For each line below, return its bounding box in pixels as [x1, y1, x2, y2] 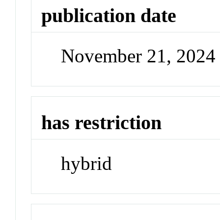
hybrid [61, 152, 112, 174]
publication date [41, 4, 177, 27]
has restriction [41, 111, 162, 134]
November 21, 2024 [61, 45, 216, 67]
